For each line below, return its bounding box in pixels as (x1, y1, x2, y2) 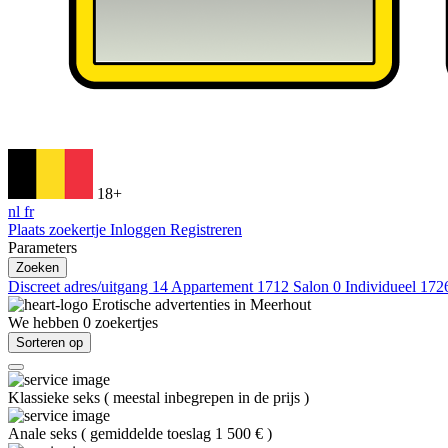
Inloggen (110, 221, 170, 238)
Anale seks (8, 425, 81, 442)
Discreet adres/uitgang (8, 278, 152, 295)
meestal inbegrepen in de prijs (113, 389, 304, 406)
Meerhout (250, 296, 311, 313)
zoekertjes (95, 314, 158, 331)
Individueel (345, 278, 420, 295)
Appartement (171, 278, 257, 295)
